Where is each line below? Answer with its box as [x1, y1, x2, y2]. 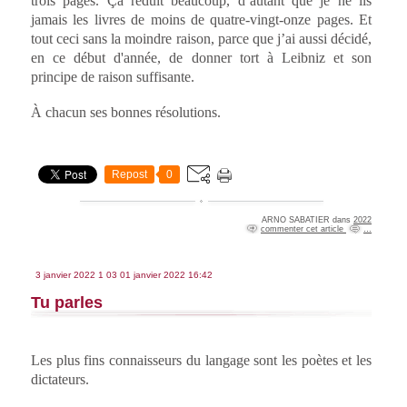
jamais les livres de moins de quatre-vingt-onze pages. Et [31, 12, 372, 28]
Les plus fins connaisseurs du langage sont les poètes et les [31, 352, 372, 369]
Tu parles [31, 293, 103, 313]
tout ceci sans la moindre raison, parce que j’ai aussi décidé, [31, 31, 372, 47]
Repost [112, 168, 147, 182]
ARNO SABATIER [262, 215, 330, 225]
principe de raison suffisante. [31, 69, 194, 85]
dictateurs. [31, 372, 89, 388]
